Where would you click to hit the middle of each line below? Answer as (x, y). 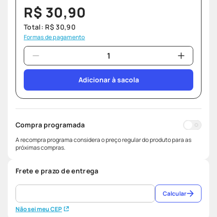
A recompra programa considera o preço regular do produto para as (103, 140)
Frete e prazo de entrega (57, 171)
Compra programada (50, 125)
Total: (35, 27)
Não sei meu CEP (39, 209)
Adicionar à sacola (108, 80)
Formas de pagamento (54, 37)
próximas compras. (40, 148)
